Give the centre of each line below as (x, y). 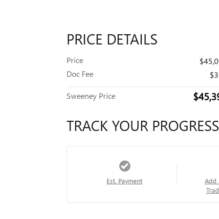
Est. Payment (125, 181)
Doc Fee (80, 74)
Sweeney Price (91, 96)
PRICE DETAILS (112, 39)
